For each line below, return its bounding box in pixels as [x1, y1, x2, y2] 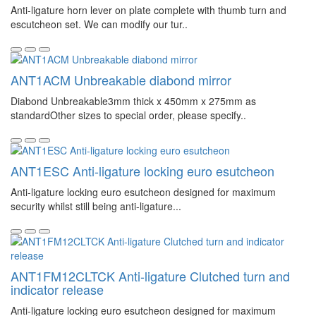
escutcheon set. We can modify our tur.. [11, 17, 188, 31]
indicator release [11, 280, 104, 298]
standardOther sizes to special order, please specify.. [11, 108, 246, 122]
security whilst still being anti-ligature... [11, 199, 181, 213]
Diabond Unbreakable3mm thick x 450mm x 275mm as [11, 94, 256, 108]
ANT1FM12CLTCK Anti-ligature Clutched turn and [11, 267, 290, 285]
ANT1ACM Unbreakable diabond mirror [11, 71, 231, 89]
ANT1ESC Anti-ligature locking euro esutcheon [11, 162, 274, 180]
